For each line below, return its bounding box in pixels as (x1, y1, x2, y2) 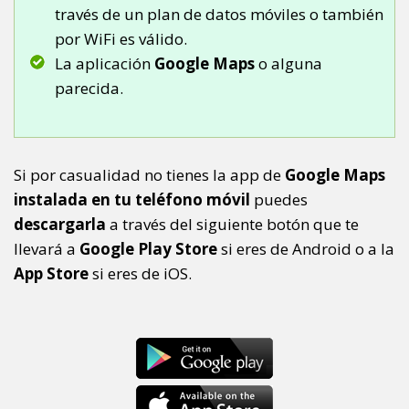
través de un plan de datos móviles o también (55, 3, 383, 25)
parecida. (55, 77, 123, 99)
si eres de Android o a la (217, 237, 394, 259)
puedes (250, 188, 308, 210)
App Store (14, 262, 89, 284)
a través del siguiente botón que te (106, 213, 359, 235)
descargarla (14, 213, 106, 235)
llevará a (14, 237, 79, 259)
